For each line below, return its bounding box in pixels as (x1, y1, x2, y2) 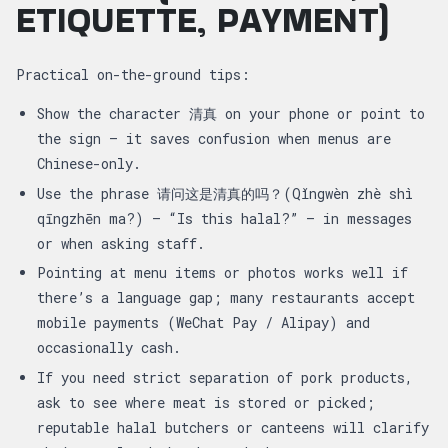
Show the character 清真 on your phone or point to (37, 103, 425, 123)
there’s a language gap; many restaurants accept (37, 288, 415, 308)
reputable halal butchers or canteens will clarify (37, 418, 429, 438)
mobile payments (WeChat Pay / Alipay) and (37, 313, 370, 333)
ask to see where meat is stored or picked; (37, 393, 375, 413)
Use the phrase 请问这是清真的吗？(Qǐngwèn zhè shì (37, 183, 413, 203)
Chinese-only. (37, 153, 141, 173)
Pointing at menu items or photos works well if (37, 263, 408, 283)
